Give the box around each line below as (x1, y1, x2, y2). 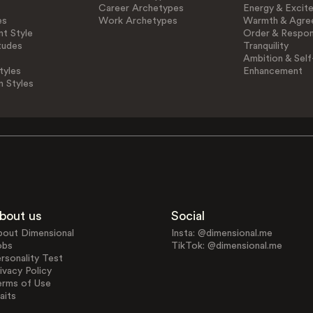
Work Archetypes (99, 16, 178, 26)
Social (170, 209, 205, 222)
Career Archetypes (99, 3, 184, 13)
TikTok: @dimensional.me (170, 240, 282, 251)
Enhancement (242, 66, 303, 76)
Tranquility (242, 41, 289, 51)
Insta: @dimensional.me (170, 228, 272, 238)
